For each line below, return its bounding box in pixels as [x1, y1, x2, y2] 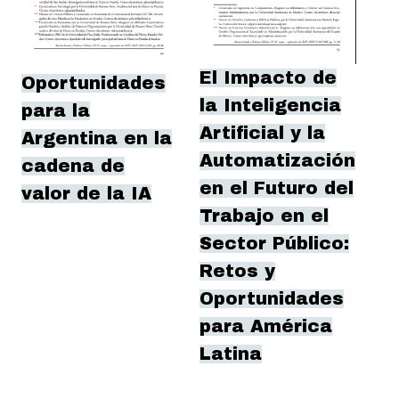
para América [199, 316, 332, 336]
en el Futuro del [199, 178, 354, 198]
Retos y [199, 261, 275, 281]
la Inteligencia [199, 95, 341, 115]
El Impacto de [199, 68, 337, 87]
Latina [199, 344, 262, 363]
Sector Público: [199, 233, 349, 253]
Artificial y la [199, 123, 325, 142]
